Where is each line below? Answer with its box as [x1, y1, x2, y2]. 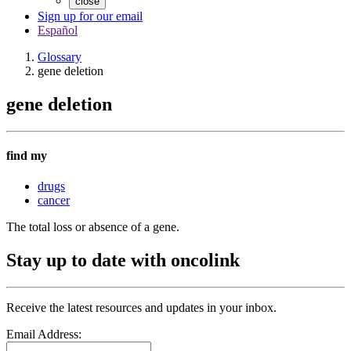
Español [38, 24, 78, 37]
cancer [38, 194, 70, 208]
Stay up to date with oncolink [6, 250, 240, 271]
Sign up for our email [38, 9, 143, 23]
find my [6, 149, 47, 163]
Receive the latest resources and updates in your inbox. [6, 301, 277, 315]
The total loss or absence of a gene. [6, 220, 179, 234]
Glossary [38, 50, 81, 63]
